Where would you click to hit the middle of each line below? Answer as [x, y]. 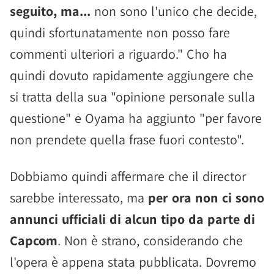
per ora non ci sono [206, 198]
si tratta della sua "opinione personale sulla [132, 97]
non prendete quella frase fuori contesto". [127, 139]
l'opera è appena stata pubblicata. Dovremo [133, 262]
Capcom [34, 240]
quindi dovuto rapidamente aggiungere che [131, 75]
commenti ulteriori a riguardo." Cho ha [118, 54]
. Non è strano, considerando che [150, 240]
